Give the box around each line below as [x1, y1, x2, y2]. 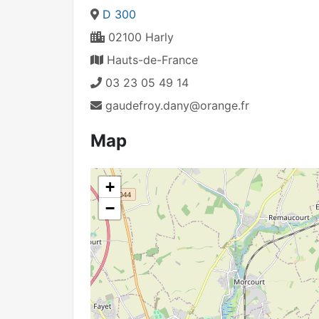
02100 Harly [105, 29, 174, 44]
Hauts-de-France [103, 52, 198, 67]
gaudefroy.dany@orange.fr [105, 98, 249, 113]
